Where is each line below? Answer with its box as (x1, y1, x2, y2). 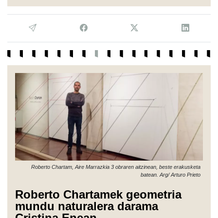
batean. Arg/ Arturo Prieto (141, 171, 200, 178)
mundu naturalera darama (15, 199, 158, 213)
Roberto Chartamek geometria (15, 187, 182, 201)
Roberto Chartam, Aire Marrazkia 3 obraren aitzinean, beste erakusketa (31, 163, 200, 170)
